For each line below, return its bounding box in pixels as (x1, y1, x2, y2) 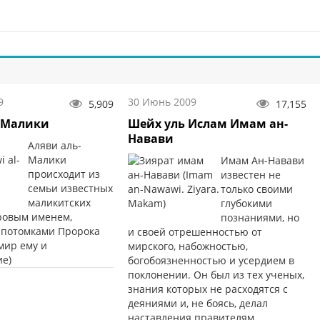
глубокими (220, 196, 272, 211)
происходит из (27, 167, 100, 181)
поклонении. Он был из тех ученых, (127, 268, 304, 282)
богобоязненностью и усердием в (127, 254, 294, 268)
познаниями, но (220, 211, 299, 225)
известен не (220, 168, 281, 182)
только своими (220, 182, 293, 196)
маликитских (27, 196, 91, 210)
